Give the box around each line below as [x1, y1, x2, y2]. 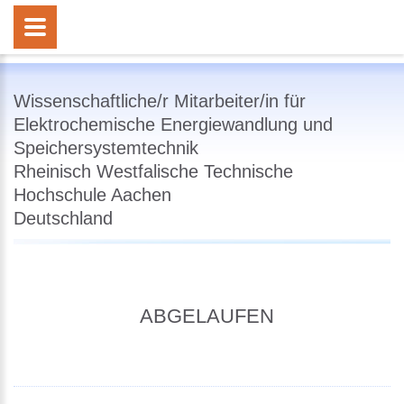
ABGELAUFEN [139, 305, 274, 327]
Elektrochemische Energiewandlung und [14, 115, 333, 134]
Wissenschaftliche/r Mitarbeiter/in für [14, 91, 306, 111]
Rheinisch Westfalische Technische [14, 161, 293, 181]
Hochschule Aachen [14, 185, 171, 205]
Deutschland [14, 208, 113, 228]
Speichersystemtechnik [14, 138, 198, 158]
